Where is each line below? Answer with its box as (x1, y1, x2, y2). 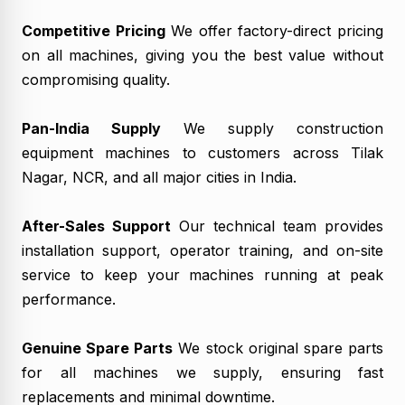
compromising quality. (22, 70, 170, 89)
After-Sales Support (22, 216, 171, 235)
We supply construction (161, 118, 383, 137)
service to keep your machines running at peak (22, 265, 383, 284)
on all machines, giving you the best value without (22, 45, 383, 64)
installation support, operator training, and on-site (22, 240, 383, 259)
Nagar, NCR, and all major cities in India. (22, 167, 297, 186)
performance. (22, 289, 116, 308)
